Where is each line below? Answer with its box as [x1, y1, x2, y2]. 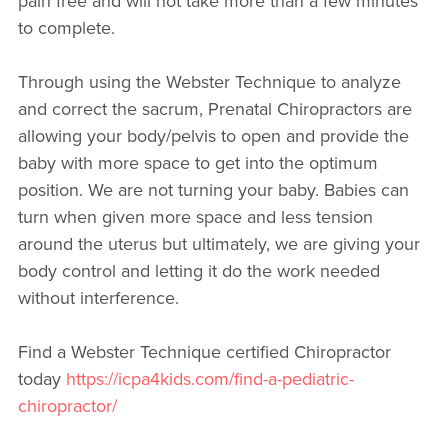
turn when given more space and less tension [17, 204, 373, 230]
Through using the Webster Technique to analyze [17, 69, 401, 95]
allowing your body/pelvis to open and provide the [17, 123, 409, 149]
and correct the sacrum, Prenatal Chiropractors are [17, 96, 412, 122]
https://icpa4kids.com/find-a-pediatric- [65, 366, 354, 392]
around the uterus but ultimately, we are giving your [17, 231, 420, 257]
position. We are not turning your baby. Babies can [17, 177, 409, 203]
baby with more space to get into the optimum [17, 150, 378, 176]
